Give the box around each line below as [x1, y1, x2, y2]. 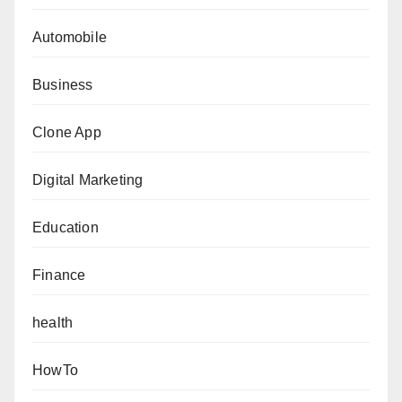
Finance [32, 267, 86, 283]
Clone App [32, 124, 101, 140]
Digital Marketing [32, 171, 144, 188]
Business [32, 76, 93, 92]
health [32, 314, 74, 330]
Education [32, 219, 99, 235]
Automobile [32, 29, 107, 45]
